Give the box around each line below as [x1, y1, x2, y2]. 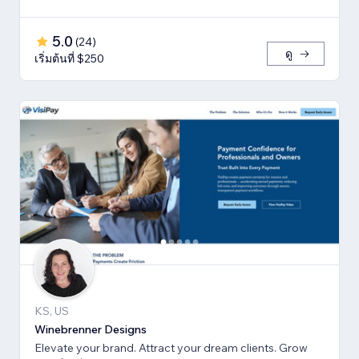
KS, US [34, 304, 69, 319]
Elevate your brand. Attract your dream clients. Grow [34, 341, 308, 356]
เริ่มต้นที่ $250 [34, 51, 104, 67]
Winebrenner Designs [34, 322, 147, 337]
